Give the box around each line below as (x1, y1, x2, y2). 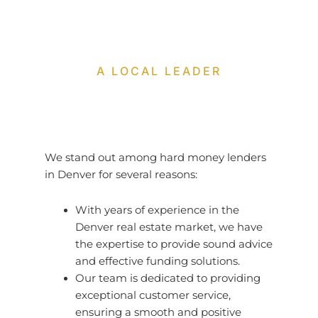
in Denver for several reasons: (44, 168, 197, 182)
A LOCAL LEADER (97, 64, 221, 79)
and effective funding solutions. (75, 254, 241, 268)
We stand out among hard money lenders (44, 151, 266, 165)
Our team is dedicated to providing (75, 271, 261, 285)
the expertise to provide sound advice (75, 237, 273, 251)
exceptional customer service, (75, 288, 231, 302)
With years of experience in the (75, 203, 240, 216)
